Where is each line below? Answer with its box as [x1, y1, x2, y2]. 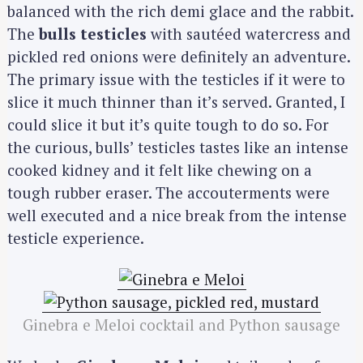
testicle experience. [7, 228, 144, 249]
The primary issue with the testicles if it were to [7, 69, 345, 90]
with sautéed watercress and [147, 23, 351, 45]
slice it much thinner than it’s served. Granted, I [7, 92, 345, 113]
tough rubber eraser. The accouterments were [7, 182, 330, 203]
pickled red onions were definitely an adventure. [7, 46, 350, 67]
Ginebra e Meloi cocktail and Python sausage [23, 314, 340, 335]
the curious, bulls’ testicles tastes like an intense [7, 137, 348, 158]
